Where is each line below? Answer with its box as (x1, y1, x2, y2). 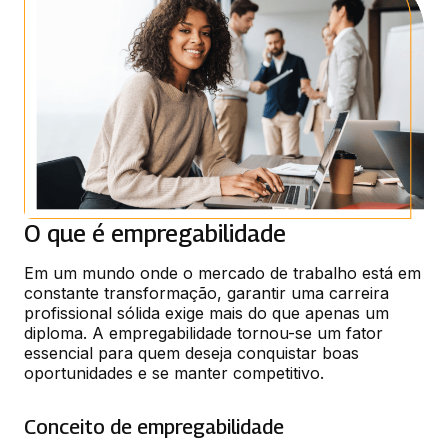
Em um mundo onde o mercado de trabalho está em (24, 263, 421, 284)
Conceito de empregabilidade (24, 415, 284, 440)
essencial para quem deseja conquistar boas (24, 343, 359, 364)
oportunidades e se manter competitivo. (24, 363, 324, 384)
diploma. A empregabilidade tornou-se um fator (24, 323, 383, 344)
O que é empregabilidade (24, 219, 286, 248)
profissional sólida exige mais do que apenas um (24, 303, 389, 324)
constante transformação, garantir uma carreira (24, 283, 389, 304)
